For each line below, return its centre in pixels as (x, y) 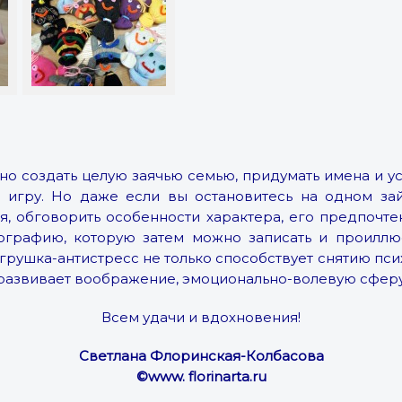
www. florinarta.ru (207, 376)
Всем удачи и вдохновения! (201, 317)
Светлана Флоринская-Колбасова (201, 355)
